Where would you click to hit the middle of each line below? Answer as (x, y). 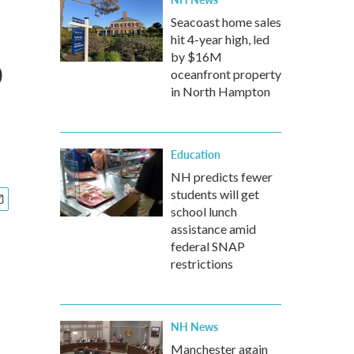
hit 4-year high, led (220, 39)
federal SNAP (208, 246)
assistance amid (213, 229)
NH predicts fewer (222, 177)
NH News (194, 326)
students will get (215, 194)
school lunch (204, 211)
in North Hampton (220, 91)
